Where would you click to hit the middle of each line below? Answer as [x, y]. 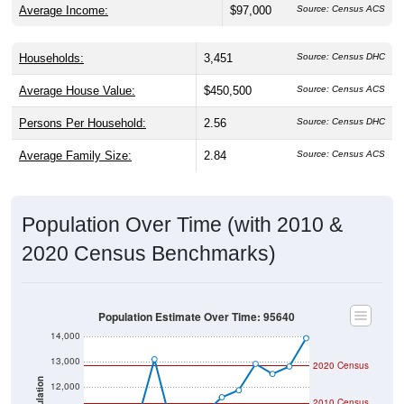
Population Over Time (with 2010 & [182, 224]
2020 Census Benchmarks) [149, 253]
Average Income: [64, 10]
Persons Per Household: [83, 123]
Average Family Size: [75, 155]
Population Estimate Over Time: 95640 [197, 317]
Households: [51, 58]
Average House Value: [77, 90]
